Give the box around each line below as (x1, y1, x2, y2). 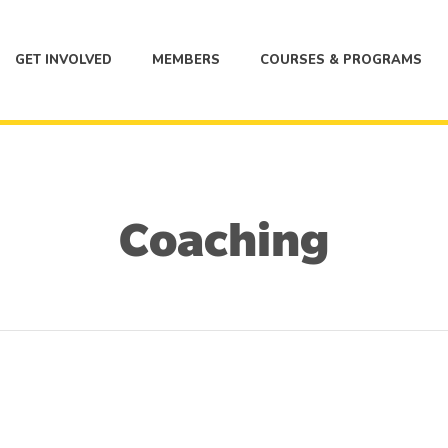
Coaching (119, 215, 329, 266)
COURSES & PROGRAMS (260, 50, 422, 69)
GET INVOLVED (15, 50, 112, 69)
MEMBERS (152, 50, 220, 69)
